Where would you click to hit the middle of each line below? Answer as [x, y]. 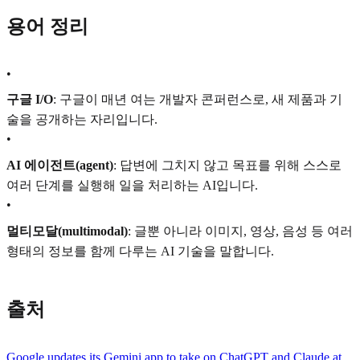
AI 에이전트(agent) [60, 165]
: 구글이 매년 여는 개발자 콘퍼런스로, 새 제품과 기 [198, 100]
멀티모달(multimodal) [67, 231]
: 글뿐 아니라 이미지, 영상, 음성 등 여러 [240, 231]
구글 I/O [30, 100]
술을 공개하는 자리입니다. [82, 120]
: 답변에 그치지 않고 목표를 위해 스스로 [227, 165]
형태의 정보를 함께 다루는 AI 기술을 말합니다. [140, 251]
